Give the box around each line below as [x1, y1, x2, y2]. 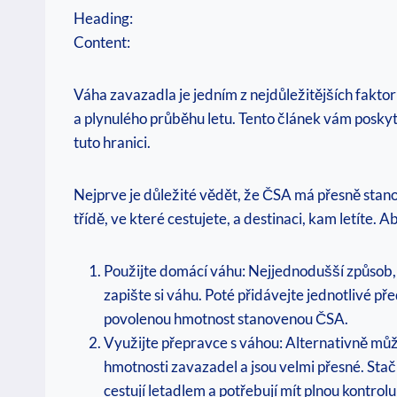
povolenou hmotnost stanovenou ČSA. [104, 309, 348, 329]
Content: [74, 33, 130, 52]
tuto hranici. [74, 133, 151, 152]
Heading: [74, 9, 133, 28]
